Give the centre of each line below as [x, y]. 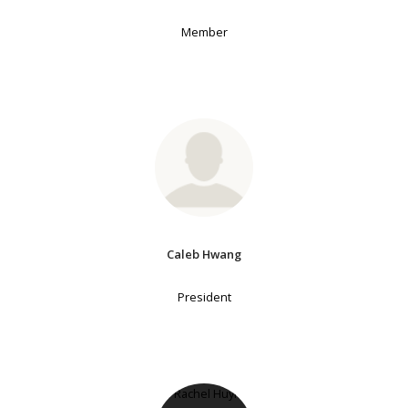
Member [204, 31]
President [204, 296]
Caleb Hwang [204, 254]
